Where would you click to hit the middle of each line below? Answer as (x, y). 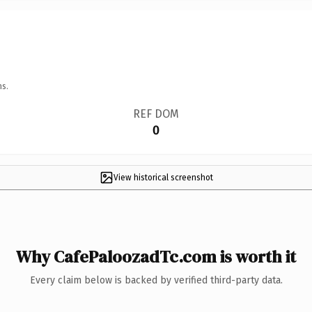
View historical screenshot (163, 177)
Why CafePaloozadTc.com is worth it (156, 256)
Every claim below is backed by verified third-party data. (156, 280)
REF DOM (156, 114)
